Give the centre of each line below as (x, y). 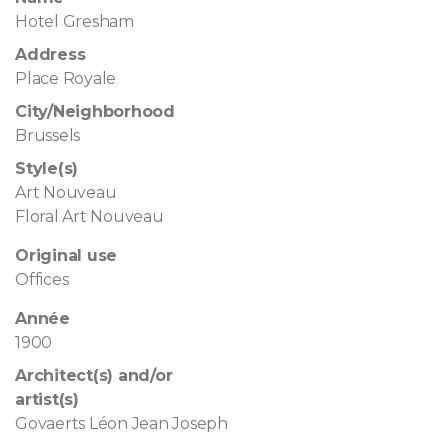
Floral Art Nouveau (89, 216)
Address (50, 54)
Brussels (48, 135)
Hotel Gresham (74, 21)
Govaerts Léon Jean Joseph (121, 423)
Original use (66, 255)
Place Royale (66, 78)
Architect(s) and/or (94, 375)
